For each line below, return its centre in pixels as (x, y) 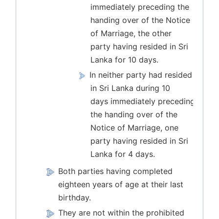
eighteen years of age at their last (121, 184)
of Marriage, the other (131, 33)
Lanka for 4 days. (123, 154)
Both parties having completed (116, 171)
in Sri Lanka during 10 (131, 88)
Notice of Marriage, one (135, 127)
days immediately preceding (143, 101)
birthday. (75, 197)
